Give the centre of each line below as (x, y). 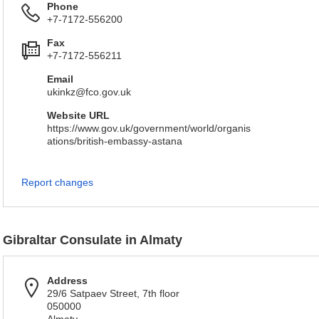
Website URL (78, 115)
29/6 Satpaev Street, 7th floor (113, 293)
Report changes (57, 182)
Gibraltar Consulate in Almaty (93, 240)
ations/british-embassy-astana (115, 141)
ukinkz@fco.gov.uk (89, 92)
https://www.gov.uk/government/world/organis (149, 128)
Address (67, 281)
